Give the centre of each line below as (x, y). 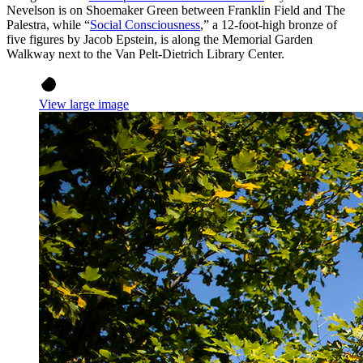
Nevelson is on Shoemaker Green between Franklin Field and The (176, 11)
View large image (84, 105)
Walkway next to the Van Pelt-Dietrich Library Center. (147, 54)
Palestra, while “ (48, 25)
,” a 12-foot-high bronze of (269, 25)
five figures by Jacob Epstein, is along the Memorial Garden (160, 40)
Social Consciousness (145, 25)
